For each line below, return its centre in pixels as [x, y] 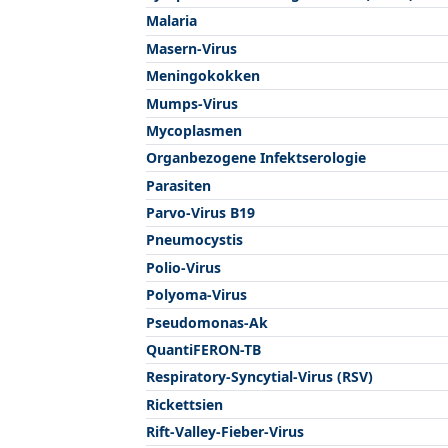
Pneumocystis [194, 240]
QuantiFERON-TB [203, 349]
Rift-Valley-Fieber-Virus [225, 431]
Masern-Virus [191, 48]
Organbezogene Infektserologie [256, 158]
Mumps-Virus [192, 103]
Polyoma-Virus [196, 295]
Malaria [171, 21]
